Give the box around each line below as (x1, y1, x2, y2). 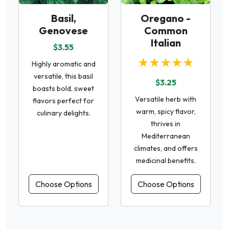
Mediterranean (141, 131, 190, 141)
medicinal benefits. (135, 155, 196, 165)
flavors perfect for (33, 96, 94, 105)
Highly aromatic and (31, 59, 96, 68)
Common (144, 24, 188, 37)
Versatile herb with (135, 94, 196, 104)
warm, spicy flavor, (135, 106, 196, 116)
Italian (150, 36, 181, 49)
